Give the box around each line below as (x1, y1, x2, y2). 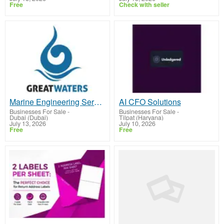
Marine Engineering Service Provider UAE (94, 96, 102, 108)
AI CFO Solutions (118, 96, 181, 108)
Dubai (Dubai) (9, 113, 48, 122)
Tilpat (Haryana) (118, 113, 163, 122)
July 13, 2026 (9, 119, 46, 128)
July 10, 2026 (118, 119, 155, 128)
